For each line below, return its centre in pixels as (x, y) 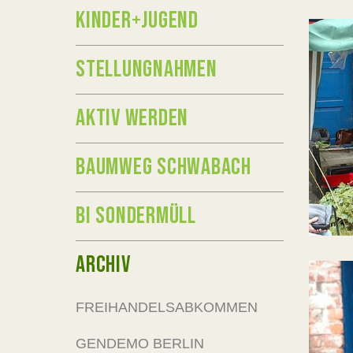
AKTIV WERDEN (132, 118)
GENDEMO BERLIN (140, 344)
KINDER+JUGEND (137, 20)
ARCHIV (103, 265)
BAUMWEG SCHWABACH (163, 167)
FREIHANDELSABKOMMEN (167, 307)
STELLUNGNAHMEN (147, 69)
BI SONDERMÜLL (136, 216)
